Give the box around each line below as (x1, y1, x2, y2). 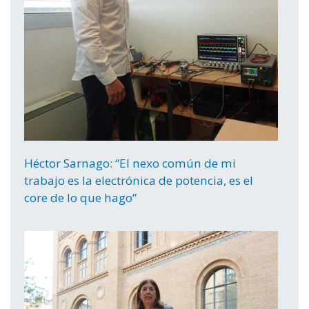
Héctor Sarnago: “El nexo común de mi (24, 155, 236, 172)
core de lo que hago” (24, 190, 137, 206)
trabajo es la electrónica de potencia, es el (24, 172, 253, 189)
